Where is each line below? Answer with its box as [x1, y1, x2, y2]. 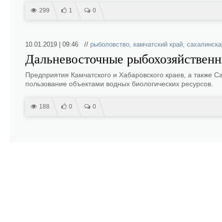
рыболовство [90, 41, 129, 48]
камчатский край [133, 41, 183, 48]
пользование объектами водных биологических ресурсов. [25, 80, 213, 88]
